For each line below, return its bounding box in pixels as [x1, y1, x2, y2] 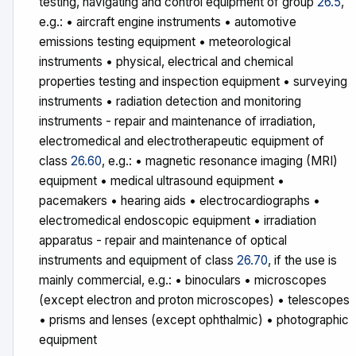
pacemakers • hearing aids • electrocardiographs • [39, 193, 320, 208]
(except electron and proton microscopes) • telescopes [39, 292, 350, 308]
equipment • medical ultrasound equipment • [39, 173, 284, 188]
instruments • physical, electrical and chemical [39, 54, 293, 69]
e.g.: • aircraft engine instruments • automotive [39, 14, 296, 29]
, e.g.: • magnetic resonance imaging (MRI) [102, 153, 338, 168]
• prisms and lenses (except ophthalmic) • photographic [39, 312, 349, 327]
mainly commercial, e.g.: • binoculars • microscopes [39, 273, 327, 288]
